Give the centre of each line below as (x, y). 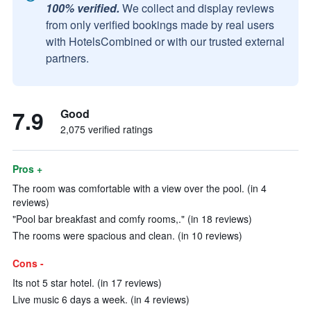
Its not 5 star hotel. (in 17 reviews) (87, 283)
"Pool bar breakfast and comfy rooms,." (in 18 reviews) (132, 219)
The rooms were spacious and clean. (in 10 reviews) (127, 235)
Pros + (27, 169)
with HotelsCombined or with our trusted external (165, 41)
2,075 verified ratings (107, 129)
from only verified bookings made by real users (160, 25)
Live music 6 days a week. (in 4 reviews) (101, 299)
